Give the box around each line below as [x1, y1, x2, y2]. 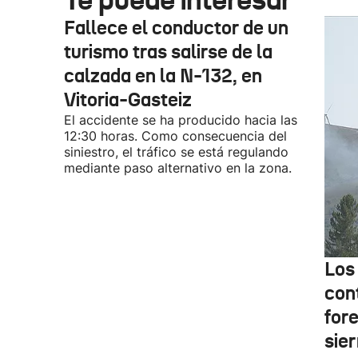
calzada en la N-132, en [64, 64, 262, 88]
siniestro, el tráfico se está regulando [64, 144, 288, 160]
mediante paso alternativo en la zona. [64, 160, 292, 176]
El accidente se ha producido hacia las [64, 112, 297, 128]
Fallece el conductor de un [64, 16, 288, 40]
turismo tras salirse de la [64, 40, 272, 64]
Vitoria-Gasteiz [64, 88, 192, 112]
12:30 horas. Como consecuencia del [64, 128, 287, 144]
